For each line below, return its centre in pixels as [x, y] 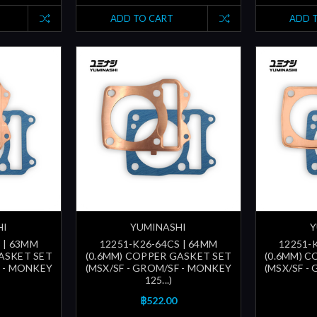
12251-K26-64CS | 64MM [158, 243]
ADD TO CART [142, 19]
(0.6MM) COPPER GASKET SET [158, 255]
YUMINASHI [158, 226]
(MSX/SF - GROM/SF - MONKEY [158, 267]
